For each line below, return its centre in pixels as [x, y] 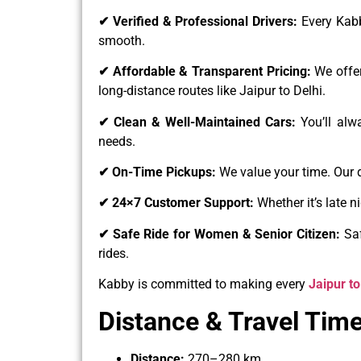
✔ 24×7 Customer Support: [178, 203]
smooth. [122, 40]
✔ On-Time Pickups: [159, 172]
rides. [114, 253]
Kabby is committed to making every [203, 284]
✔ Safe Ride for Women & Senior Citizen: [221, 234]
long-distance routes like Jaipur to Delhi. [212, 91]
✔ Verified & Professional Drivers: [200, 21]
